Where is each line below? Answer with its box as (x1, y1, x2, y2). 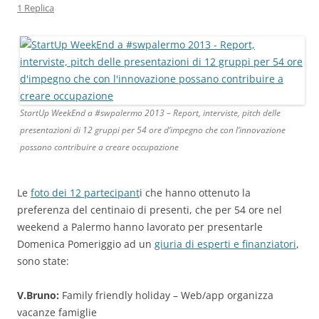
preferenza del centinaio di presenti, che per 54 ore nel (17, 203, 282, 216)
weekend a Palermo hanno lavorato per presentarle (17, 220, 263, 234)
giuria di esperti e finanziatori (155, 237, 296, 251)
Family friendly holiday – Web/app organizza (59, 288, 273, 302)
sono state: (17, 254, 69, 268)
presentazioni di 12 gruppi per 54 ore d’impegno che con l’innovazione (20, 124, 286, 136)
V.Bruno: (17, 288, 59, 302)
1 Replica (17, 1, 54, 14)
